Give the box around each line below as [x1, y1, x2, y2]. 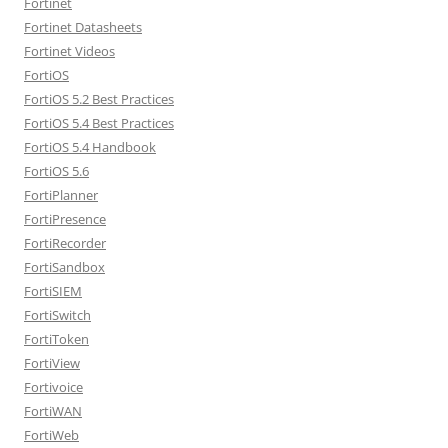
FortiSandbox [24, 257, 105, 276]
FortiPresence [24, 209, 106, 228]
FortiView [24, 353, 80, 372]
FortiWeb [24, 425, 79, 444]
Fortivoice [24, 377, 83, 396]
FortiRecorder [24, 233, 106, 252]
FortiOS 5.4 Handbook [24, 137, 156, 156]
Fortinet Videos [24, 41, 115, 60]
